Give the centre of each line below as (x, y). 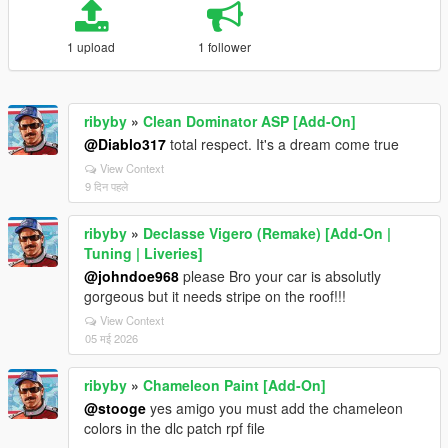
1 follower (225, 46)
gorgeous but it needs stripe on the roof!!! (215, 296)
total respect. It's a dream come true (282, 144)
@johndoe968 (131, 276)
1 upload (91, 46)
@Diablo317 (125, 144)
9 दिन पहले (106, 186)
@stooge (115, 408)
